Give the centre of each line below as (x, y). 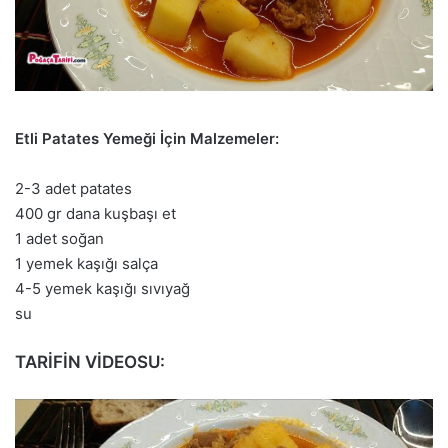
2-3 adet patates (73, 188)
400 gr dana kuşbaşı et (95, 213)
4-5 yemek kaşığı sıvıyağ (102, 288)
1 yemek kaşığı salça (86, 263)
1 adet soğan (59, 238)
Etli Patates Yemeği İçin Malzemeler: (147, 138)
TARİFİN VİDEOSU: (90, 361)
